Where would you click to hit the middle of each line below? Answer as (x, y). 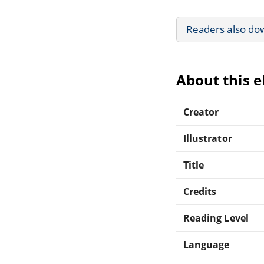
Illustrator (208, 138)
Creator (201, 112)
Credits (200, 191)
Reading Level (216, 218)
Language (207, 244)
